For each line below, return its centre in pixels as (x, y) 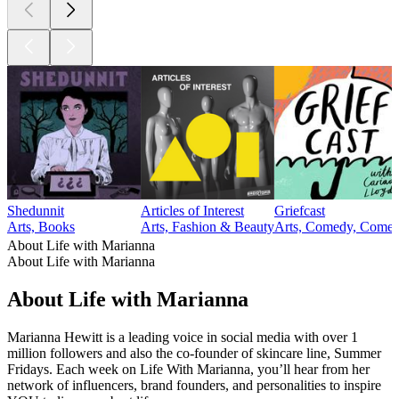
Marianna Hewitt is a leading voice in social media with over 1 (183, 337)
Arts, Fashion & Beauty (208, 227)
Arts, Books (41, 227)
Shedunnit (36, 211)
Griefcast (300, 211)
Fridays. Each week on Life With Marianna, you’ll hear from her (188, 369)
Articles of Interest (192, 211)
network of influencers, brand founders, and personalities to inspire (194, 385)
